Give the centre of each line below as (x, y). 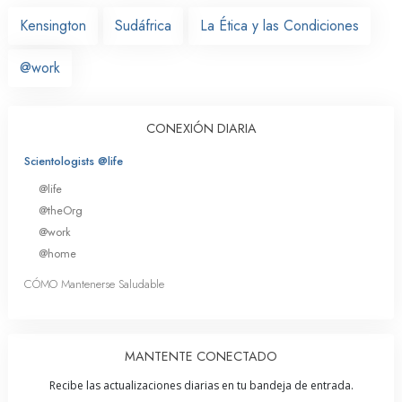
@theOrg (61, 210)
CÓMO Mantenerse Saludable (94, 284)
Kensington (53, 25)
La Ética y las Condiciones (280, 25)
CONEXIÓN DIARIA (201, 128)
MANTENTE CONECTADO (201, 357)
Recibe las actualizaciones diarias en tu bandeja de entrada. (201, 386)
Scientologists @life (74, 161)
